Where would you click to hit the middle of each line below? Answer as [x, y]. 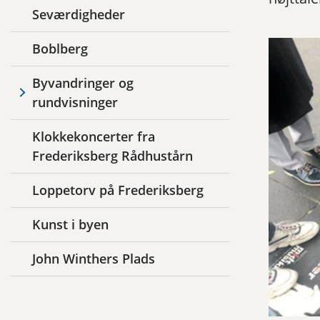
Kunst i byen [70, 225]
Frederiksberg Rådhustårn [112, 156]
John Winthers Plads [94, 259]
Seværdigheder [79, 15]
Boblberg [60, 49]
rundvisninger [75, 102]
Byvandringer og [83, 83]
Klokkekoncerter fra [94, 137]
